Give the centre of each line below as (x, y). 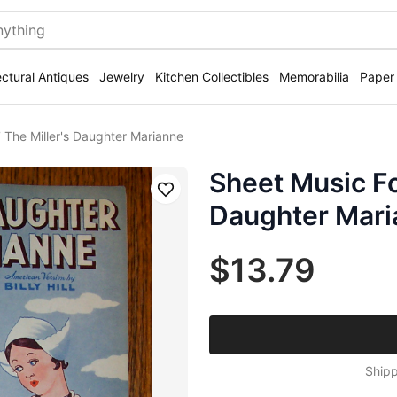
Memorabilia (314, 77)
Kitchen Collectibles (212, 77)
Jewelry (122, 77)
